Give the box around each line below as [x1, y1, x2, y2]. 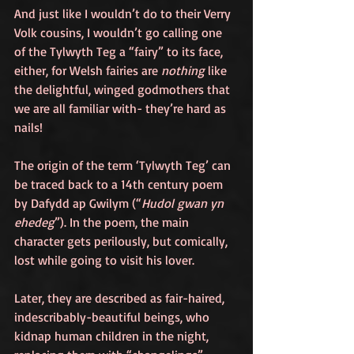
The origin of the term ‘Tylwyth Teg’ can [14, 157, 234, 174]
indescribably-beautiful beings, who [14, 309, 213, 326]
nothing [161, 62, 205, 79]
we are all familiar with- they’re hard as [14, 100, 229, 117]
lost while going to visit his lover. [14, 252, 194, 269]
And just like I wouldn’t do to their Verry [14, 6, 234, 22]
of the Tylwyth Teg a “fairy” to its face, [14, 43, 226, 60]
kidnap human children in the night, [14, 328, 212, 345]
